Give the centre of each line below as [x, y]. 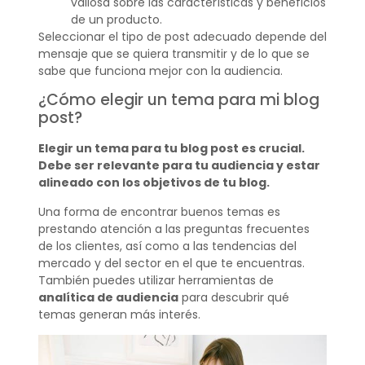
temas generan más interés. [119, 314]
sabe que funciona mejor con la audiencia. [160, 70]
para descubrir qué [233, 297]
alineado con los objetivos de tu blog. [154, 183]
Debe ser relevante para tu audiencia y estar [179, 166]
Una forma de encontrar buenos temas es [159, 211]
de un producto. [116, 19]
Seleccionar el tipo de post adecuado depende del [182, 36]
